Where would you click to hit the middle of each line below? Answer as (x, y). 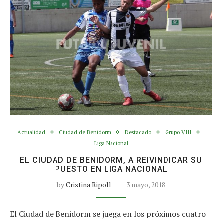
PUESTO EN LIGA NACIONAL (111, 169)
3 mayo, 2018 (146, 184)
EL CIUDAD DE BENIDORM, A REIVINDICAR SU (111, 160)
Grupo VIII (178, 132)
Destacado (138, 132)
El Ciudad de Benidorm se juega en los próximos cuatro (108, 213)
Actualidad (31, 132)
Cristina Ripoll (88, 184)
